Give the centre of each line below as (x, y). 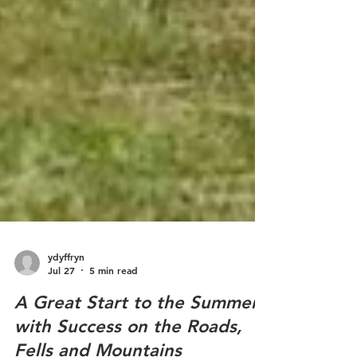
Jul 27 (61, 302)
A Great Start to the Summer (136, 334)
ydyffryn (66, 288)
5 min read (114, 302)
